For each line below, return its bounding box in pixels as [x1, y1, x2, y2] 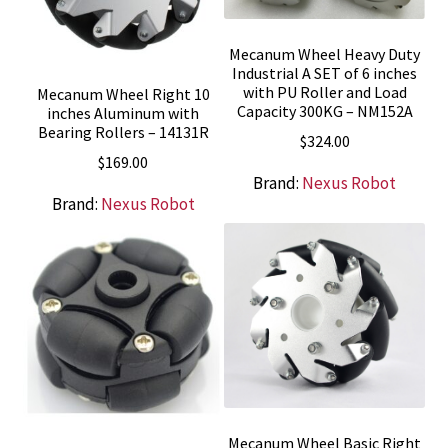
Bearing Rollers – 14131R [37, 121, 209, 142]
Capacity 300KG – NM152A [236, 100, 413, 121]
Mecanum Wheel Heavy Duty [229, 43, 421, 64]
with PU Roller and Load [242, 81, 407, 102]
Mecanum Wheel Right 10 [36, 83, 210, 104]
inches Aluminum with [47, 102, 200, 123]
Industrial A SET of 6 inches [232, 62, 418, 83]
